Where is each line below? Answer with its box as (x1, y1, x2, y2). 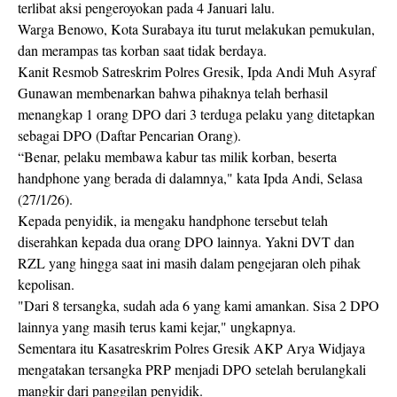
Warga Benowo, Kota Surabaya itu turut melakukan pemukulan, (18, 19, 375, 38)
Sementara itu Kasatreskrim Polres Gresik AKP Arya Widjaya (18, 338, 365, 357)
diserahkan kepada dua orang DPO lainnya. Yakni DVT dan (18, 231, 354, 251)
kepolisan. (18, 274, 74, 293)
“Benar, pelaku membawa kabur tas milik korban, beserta (18, 146, 337, 166)
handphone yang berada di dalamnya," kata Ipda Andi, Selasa (18, 167, 362, 187)
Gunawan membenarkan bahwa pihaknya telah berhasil (18, 82, 328, 102)
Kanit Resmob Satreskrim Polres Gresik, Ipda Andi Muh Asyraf (18, 61, 376, 81)
